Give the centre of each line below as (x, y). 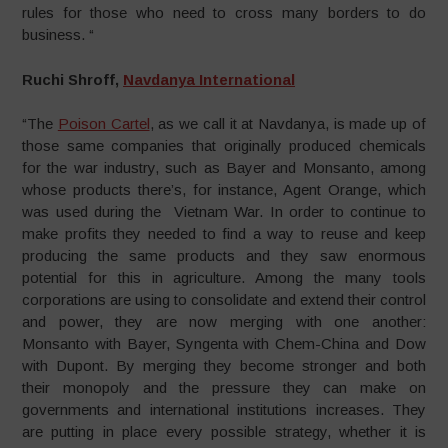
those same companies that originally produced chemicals (224, 145)
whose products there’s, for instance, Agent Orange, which (224, 189)
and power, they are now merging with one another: (224, 321)
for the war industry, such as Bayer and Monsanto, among (224, 167)
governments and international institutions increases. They (224, 409)
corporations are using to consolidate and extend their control (224, 299)
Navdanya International (209, 79)
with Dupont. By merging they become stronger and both (224, 365)
